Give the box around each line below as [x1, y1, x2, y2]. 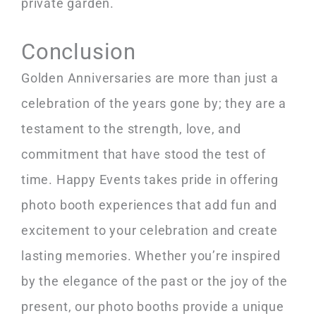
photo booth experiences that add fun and [21, 197, 277, 213]
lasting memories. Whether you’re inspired [21, 248, 281, 264]
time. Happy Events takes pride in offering [21, 172, 279, 188]
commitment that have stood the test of [21, 147, 266, 162]
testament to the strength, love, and [21, 121, 241, 137]
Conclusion [21, 39, 136, 65]
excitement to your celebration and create [21, 223, 278, 238]
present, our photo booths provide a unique [21, 299, 284, 315]
